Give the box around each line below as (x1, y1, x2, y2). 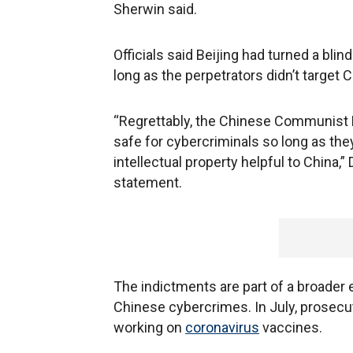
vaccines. (259, 319, 322, 336)
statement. (113, 174, 182, 191)
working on (113, 319, 185, 336)
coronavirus (185, 319, 259, 336)
